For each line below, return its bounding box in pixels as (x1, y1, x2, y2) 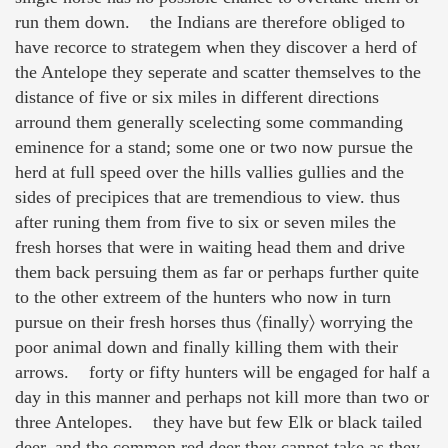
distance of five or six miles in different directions (15, 87, 379, 108)
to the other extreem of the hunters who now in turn (15, 287, 391, 308)
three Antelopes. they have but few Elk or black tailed (15, 412, 422, 433)
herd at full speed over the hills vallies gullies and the (15, 162, 404, 183)
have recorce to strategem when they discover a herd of (15, 37, 417, 58)
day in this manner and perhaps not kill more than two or (15, 387, 429, 408)
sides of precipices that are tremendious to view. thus (15, 187, 400, 208)
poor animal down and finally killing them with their (15, 337, 398, 358)
